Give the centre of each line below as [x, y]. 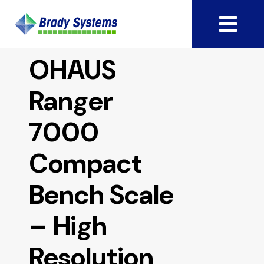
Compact [86, 164]
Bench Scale [102, 195]
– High [68, 226]
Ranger [71, 101]
